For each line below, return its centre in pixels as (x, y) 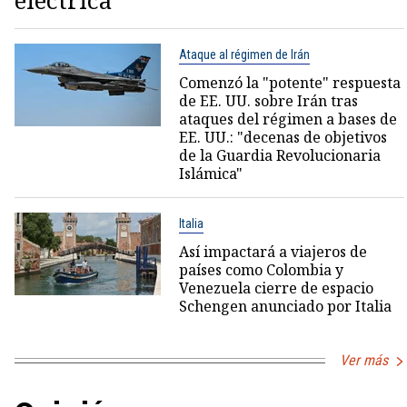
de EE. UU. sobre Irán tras (268, 101)
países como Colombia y (261, 270)
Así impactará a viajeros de (273, 252)
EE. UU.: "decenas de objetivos (283, 138)
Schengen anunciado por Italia (285, 307)
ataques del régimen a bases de (288, 119)
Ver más (364, 361)
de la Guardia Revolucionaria (279, 156)
